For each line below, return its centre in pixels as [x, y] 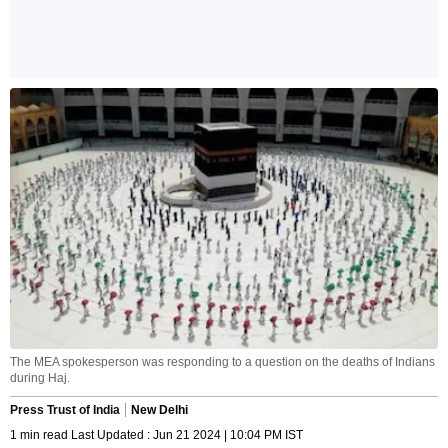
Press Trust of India [65, 410]
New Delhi [159, 410]
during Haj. [40, 378]
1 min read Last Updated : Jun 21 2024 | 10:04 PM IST [156, 435]
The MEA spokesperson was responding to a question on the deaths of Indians [222, 362]
